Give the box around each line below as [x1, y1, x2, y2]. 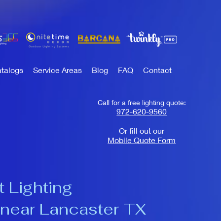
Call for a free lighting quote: [97, 98, 186, 107]
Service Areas [33, 65, 82, 74]
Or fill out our [119, 126, 165, 135]
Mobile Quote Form [108, 135, 176, 145]
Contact [143, 65, 172, 74]
